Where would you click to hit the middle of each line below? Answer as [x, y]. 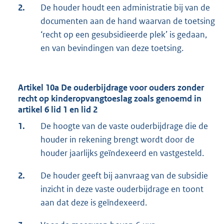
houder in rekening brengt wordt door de [117, 140]
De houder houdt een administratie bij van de [125, 8]
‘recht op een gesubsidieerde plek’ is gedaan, [124, 35]
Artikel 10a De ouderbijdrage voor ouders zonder [111, 88]
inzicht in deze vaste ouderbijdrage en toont [122, 189]
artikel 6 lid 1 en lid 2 [58, 110]
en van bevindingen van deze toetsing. [112, 48]
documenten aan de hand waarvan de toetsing [128, 21]
